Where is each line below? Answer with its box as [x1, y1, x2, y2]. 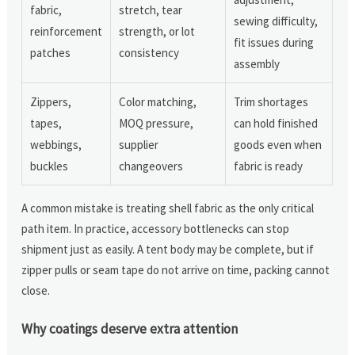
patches [30, 44, 71, 60]
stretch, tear [119, 2, 183, 17]
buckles [30, 158, 69, 174]
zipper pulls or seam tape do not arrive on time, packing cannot [21, 261, 330, 277]
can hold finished [234, 115, 319, 131]
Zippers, [30, 94, 72, 109]
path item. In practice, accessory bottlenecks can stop [21, 220, 290, 236]
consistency [119, 44, 180, 60]
